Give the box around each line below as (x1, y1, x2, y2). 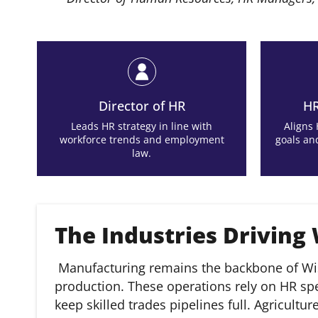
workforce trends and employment (59, 133, 224, 146)
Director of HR (98, 97, 185, 114)
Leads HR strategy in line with (71, 119, 212, 133)
